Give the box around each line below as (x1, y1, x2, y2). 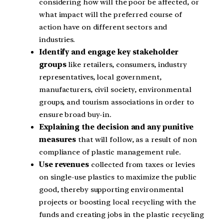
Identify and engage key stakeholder (39, 47, 178, 56)
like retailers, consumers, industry (66, 60, 187, 69)
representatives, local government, (39, 72, 161, 81)
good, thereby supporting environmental (39, 185, 184, 194)
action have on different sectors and (39, 22, 167, 31)
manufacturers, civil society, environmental (39, 85, 191, 94)
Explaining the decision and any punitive (39, 122, 193, 131)
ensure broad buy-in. (39, 110, 111, 119)
